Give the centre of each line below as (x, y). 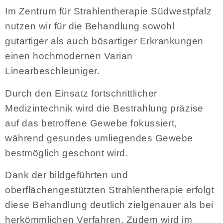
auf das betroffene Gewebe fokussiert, (91, 123)
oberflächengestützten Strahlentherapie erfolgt (110, 190)
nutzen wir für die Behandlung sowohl (90, 26)
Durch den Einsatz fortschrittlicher (81, 93)
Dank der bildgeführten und (66, 175)
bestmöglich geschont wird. (66, 153)
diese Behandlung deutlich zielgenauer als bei (109, 205)
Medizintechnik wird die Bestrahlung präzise (104, 108)
